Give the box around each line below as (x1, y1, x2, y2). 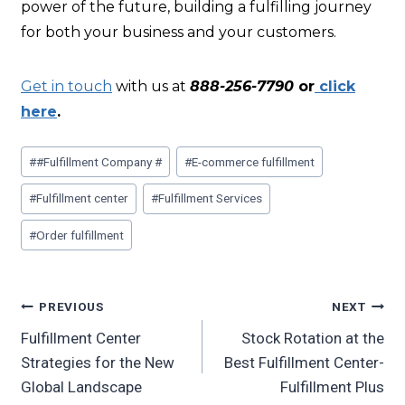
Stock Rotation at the (241, 328, 384, 347)
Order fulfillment (36, 227, 125, 242)
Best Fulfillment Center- (224, 353, 384, 372)
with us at (112, 78, 190, 96)
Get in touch (21, 78, 112, 96)
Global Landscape (21, 377, 142, 396)
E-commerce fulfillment (192, 154, 316, 169)
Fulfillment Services (158, 191, 263, 206)
